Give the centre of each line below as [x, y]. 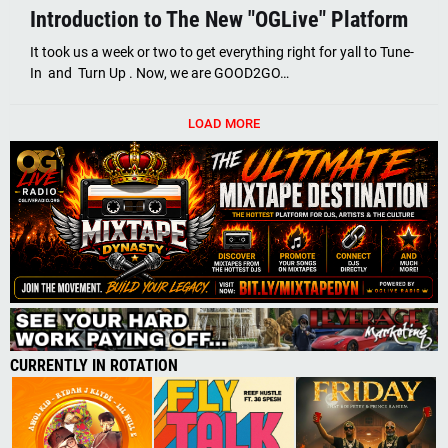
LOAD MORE [224, 123]
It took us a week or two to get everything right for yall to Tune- [222, 52]
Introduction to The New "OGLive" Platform [219, 20]
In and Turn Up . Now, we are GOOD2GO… [159, 73]
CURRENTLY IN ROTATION [94, 366]
